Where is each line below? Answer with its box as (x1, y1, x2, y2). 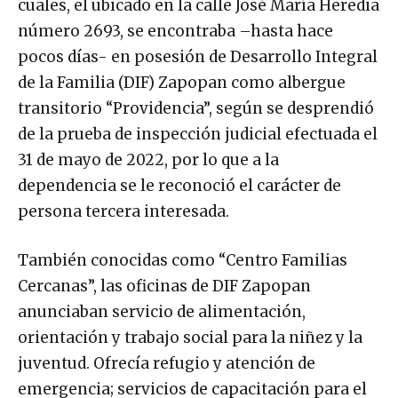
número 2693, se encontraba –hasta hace (18, 20, 333, 41)
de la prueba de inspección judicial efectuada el (18, 123, 378, 144)
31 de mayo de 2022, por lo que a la (18, 149, 279, 170)
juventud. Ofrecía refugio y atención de (18, 353, 315, 373)
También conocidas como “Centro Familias (18, 250, 347, 270)
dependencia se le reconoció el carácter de (18, 175, 341, 195)
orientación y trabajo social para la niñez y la (18, 327, 362, 347)
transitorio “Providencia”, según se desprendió (18, 98, 374, 118)
